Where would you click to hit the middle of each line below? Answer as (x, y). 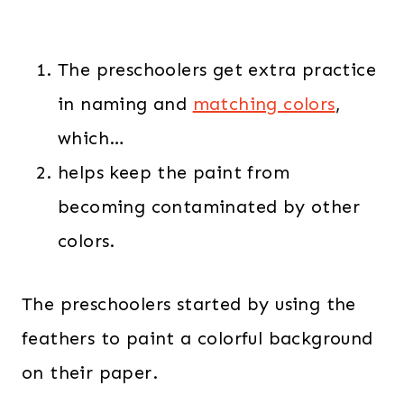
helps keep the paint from (174, 173)
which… (92, 138)
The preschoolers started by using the (189, 304)
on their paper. (90, 373)
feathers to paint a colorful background (197, 339)
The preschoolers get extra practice (217, 70)
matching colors (264, 104)
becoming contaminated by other (209, 207)
